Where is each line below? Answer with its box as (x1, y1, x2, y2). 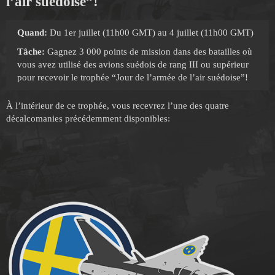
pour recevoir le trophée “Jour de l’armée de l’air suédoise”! (17, 72, 248, 82)
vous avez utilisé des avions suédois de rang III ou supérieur (17, 59, 249, 69)
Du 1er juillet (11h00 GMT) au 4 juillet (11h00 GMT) (47, 27, 254, 37)
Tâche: (17, 46, 45, 56)
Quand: (17, 27, 47, 37)
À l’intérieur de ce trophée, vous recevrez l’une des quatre (6, 100, 229, 110)
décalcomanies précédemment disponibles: (6, 113, 170, 123)
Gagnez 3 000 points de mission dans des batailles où (45, 46, 252, 56)
